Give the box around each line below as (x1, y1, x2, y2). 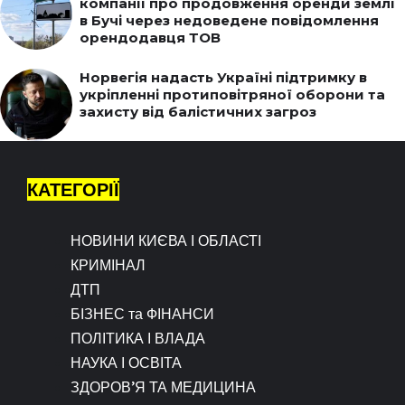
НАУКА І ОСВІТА (71, 353, 182, 372)
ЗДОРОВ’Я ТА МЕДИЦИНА (71, 377, 256, 396)
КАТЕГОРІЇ (27, 177, 119, 201)
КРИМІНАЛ (71, 255, 146, 274)
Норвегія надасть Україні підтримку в (80, 68, 367, 86)
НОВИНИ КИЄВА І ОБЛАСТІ (71, 231, 261, 250)
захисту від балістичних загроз (80, 102, 316, 120)
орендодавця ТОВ (80, 28, 221, 46)
